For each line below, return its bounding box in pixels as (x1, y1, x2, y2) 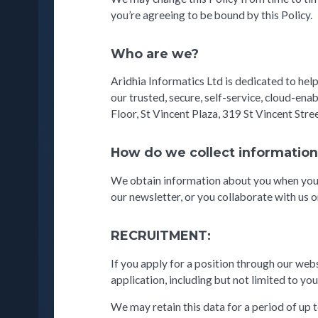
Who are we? (111, 45, 199, 61)
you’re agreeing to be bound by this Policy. (111, 8, 313, 21)
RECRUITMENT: (111, 227, 212, 243)
